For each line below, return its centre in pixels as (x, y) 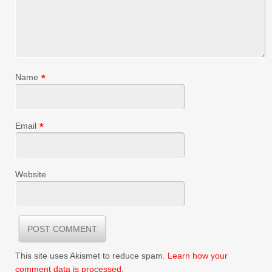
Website (31, 175)
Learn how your (198, 256)
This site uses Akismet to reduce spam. (91, 256)
